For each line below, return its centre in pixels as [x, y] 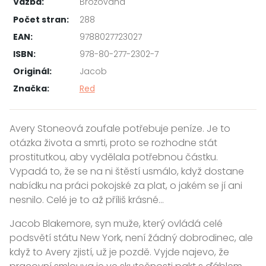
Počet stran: [41, 19]
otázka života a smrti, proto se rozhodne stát [113, 142]
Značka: [31, 89]
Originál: [32, 72]
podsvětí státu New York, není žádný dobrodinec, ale [131, 237]
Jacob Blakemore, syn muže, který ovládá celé [116, 223]
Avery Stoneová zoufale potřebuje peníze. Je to [120, 128]
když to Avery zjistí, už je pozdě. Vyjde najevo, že [119, 252]
